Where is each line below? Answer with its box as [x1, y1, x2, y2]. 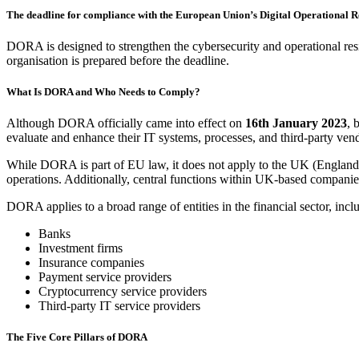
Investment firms [38, 241, 123, 256]
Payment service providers [38, 270, 171, 284]
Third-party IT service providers [38, 299, 200, 313]
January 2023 [269, 116, 347, 131]
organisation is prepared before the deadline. [6, 53, 229, 67]
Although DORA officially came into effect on [6, 116, 245, 131]
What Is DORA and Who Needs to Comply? [6, 85, 200, 98]
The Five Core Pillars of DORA [6, 331, 147, 344]
